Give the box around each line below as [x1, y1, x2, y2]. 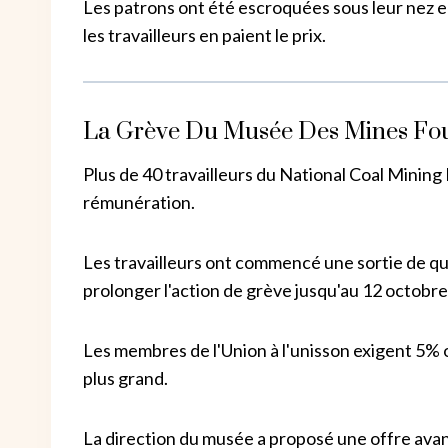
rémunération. [83, 190, 195, 213]
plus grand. [83, 366, 168, 389]
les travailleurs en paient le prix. [83, 23, 326, 46]
